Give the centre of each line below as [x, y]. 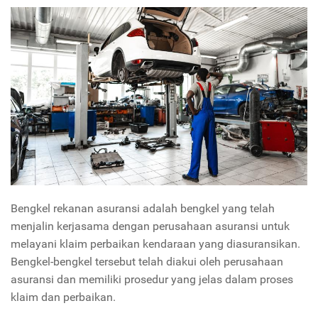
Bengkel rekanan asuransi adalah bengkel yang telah [143, 209]
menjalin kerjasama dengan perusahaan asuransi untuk [150, 226]
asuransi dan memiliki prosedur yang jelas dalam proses [152, 280]
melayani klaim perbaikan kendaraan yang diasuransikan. [155, 244]
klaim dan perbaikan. [65, 297]
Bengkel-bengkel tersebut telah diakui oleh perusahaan [147, 262]
